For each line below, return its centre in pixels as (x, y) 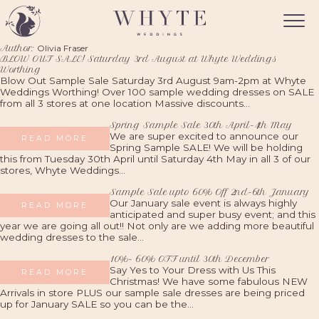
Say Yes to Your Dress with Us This (193, 270)
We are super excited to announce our (204, 136)
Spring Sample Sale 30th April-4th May (201, 125)
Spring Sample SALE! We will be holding (206, 147)
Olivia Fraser (63, 48)
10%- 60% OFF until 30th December (189, 259)
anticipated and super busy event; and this (213, 214)
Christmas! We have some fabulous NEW (209, 281)
